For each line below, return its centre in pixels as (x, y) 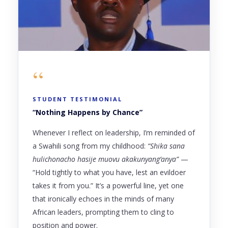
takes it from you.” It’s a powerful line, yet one (108, 185)
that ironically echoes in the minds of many (103, 198)
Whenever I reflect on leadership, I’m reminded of (114, 132)
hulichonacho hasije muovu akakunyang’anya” (106, 159)
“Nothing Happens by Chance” (88, 112)
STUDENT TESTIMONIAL (77, 99)
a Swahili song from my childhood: (90, 146)
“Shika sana (166, 146)
